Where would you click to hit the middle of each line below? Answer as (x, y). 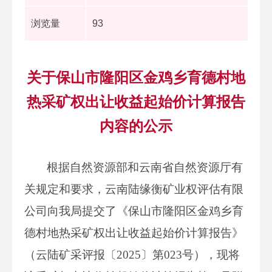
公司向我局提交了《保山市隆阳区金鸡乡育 (134, 211)
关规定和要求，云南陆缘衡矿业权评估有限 (134, 189)
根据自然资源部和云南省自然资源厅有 (145, 167)
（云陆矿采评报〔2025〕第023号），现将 (132, 254)
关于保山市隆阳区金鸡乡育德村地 (136, 77)
